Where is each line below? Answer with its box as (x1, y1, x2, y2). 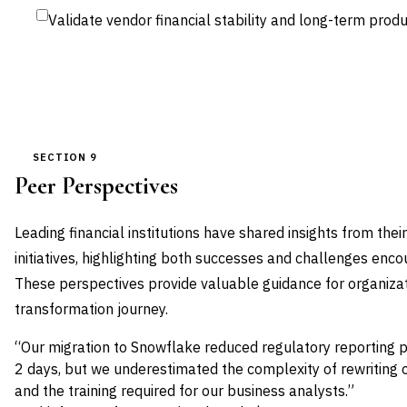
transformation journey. (15, 300, 168, 318)
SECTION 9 (33, 151, 98, 164)
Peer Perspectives (15, 172, 178, 201)
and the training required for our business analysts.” (15, 382, 354, 400)
